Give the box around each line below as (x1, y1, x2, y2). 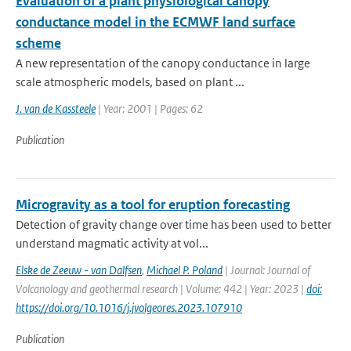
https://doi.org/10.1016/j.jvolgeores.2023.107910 (16, 300, 242, 315)
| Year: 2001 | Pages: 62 (96, 101, 203, 116)
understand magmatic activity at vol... (16, 236, 208, 251)
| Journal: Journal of (223, 262, 310, 277)
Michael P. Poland (147, 262, 223, 277)
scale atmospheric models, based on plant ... (16, 74, 244, 89)
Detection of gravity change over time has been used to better (16, 217, 331, 232)
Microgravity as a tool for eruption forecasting (16, 196, 290, 213)
